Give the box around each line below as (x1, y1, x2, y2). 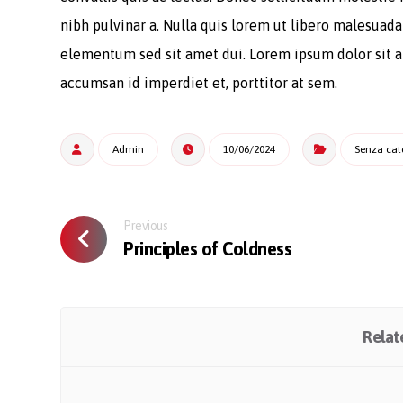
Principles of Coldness (123, 238, 292, 259)
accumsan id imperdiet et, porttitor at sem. (60, 75, 338, 91)
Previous (123, 219, 168, 233)
